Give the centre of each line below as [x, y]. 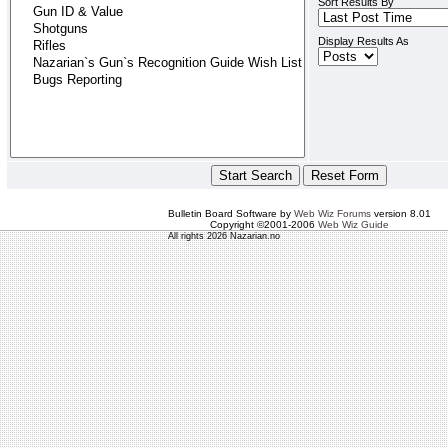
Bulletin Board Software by [230, 213]
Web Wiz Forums [332, 213]
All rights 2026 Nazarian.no [224, 236]
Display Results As [363, 41]
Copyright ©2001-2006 [263, 224]
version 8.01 [400, 213]
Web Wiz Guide [353, 224]
